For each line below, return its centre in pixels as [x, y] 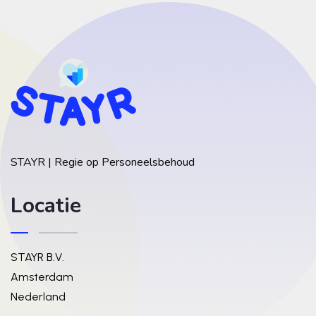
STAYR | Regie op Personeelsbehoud [103, 162]
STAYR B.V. [39, 257]
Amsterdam [42, 277]
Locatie [46, 206]
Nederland [39, 297]
